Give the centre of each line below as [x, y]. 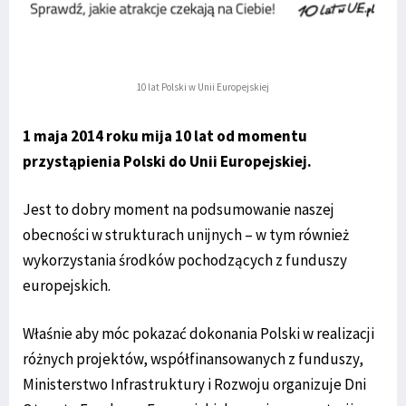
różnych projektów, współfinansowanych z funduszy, [193, 359]
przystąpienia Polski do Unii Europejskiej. [167, 161]
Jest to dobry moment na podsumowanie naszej [179, 209]
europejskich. [67, 285]
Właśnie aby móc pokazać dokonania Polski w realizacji [198, 333]
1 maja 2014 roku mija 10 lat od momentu [165, 136]
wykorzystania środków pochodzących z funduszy [185, 260]
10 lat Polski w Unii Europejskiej [203, 87]
